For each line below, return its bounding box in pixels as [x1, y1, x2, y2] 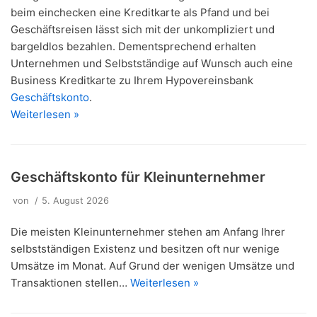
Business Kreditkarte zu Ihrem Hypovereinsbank [11, 74, 253, 88]
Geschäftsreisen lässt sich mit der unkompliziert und [11, 23, 275, 37]
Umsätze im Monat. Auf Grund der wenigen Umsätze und [11, 259, 294, 273]
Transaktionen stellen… [11, 276, 130, 290]
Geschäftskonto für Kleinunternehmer [11, 168, 265, 186]
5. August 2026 [42, 195, 109, 207]
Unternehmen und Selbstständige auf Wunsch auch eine [11, 57, 293, 71]
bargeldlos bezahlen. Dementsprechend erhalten [11, 40, 256, 54]
